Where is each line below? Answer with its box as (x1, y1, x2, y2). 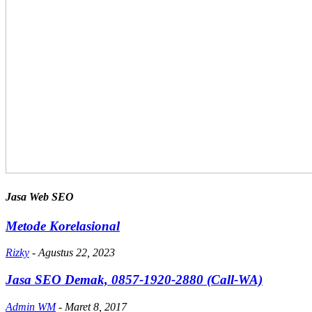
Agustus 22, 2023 (38, 247, 115, 259)
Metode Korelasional (6, 218, 120, 233)
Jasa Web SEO (6, 191, 74, 203)
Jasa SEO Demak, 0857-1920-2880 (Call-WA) (6, 272, 263, 288)
